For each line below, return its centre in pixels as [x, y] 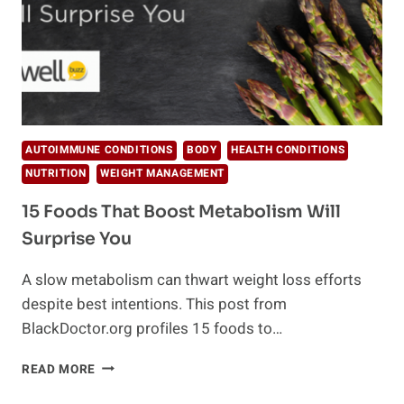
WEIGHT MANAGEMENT [162, 173]
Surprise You [77, 239]
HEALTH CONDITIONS [288, 150]
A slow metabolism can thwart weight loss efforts [192, 280]
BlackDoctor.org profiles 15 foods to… [152, 328]
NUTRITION [56, 173]
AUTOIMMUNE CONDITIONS [99, 150]
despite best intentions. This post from [154, 304]
